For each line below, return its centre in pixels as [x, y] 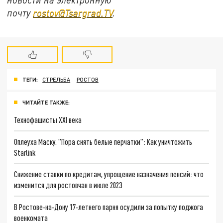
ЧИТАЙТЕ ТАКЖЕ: [46, 102]
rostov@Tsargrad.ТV [73, 12]
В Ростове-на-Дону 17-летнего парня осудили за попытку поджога [109, 207]
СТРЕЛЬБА [56, 80]
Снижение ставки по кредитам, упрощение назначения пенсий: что [109, 174]
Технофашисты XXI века [48, 119]
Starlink [25, 152]
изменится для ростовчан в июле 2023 [68, 185]
